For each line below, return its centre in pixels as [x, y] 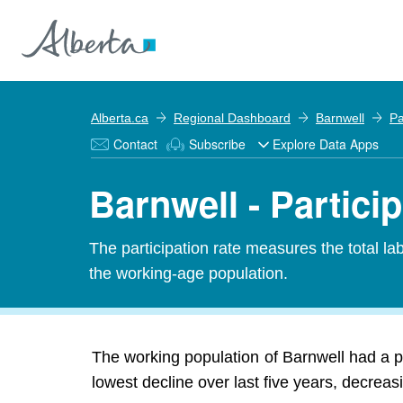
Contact [135, 144]
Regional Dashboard [232, 118]
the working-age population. [188, 273]
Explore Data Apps [326, 144]
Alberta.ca [120, 118]
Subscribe [217, 144]
